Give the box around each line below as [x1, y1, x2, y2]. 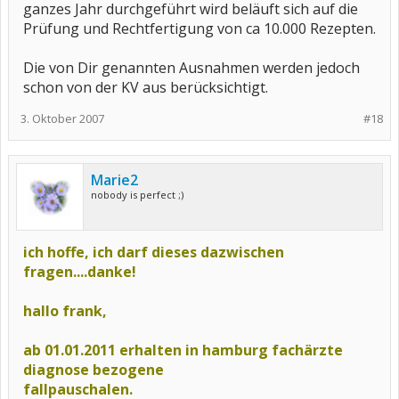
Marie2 [91, 170, 138, 190]
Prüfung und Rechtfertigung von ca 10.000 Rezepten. [23, 19, 376, 38]
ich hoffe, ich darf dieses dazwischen [23, 242, 284, 262]
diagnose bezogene [23, 360, 164, 379]
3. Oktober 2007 [20, 110, 104, 126]
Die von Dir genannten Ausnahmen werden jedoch [23, 58, 360, 77]
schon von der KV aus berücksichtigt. [23, 77, 268, 97]
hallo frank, [23, 301, 107, 321]
